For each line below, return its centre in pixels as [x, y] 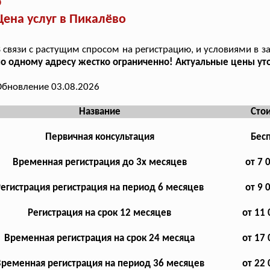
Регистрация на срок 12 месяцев [100, 213]
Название [99, 112]
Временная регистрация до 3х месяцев [99, 163]
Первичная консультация [99, 137]
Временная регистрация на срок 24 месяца [100, 239]
